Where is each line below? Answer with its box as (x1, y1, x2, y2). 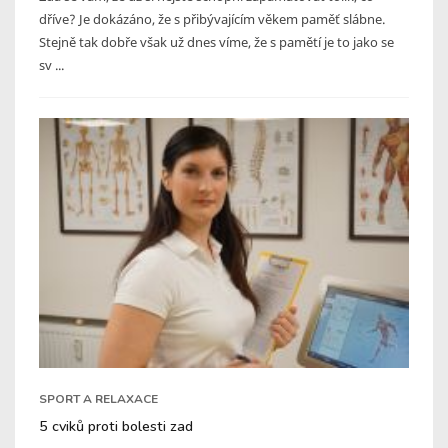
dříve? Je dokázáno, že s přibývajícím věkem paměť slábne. (39, 9, 385, 28)
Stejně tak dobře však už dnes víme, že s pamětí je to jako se (39, 32, 394, 51)
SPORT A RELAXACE (39, 390, 158, 407)
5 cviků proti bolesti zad (39, 415, 193, 436)
